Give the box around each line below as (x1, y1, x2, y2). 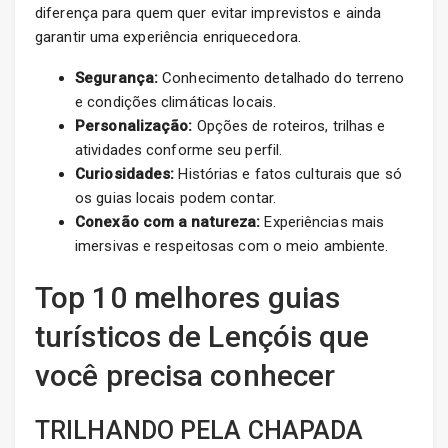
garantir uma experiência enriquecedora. (35, 28, 301, 47)
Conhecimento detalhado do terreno (158, 69, 405, 88)
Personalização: (75, 117, 193, 136)
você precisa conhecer (35, 358, 336, 394)
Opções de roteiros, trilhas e (192, 117, 386, 136)
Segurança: (75, 69, 158, 88)
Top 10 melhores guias (35, 280, 341, 316)
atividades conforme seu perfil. (75, 141, 283, 160)
